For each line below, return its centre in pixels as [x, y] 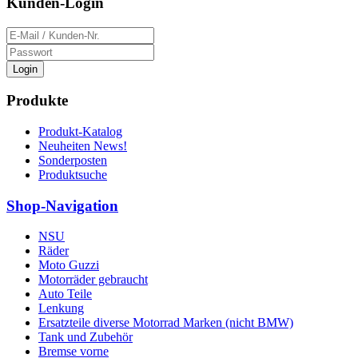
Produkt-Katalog [80, 131]
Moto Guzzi [69, 265]
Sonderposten [73, 160]
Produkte [37, 101]
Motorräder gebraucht [93, 280]
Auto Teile [65, 294]
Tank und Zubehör [86, 337]
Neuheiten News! [83, 145]
